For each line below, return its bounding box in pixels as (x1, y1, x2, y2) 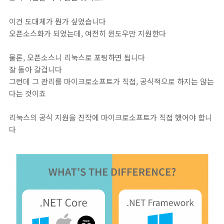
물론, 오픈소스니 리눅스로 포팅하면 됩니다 (9, 51, 145, 62)
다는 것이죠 (9, 87, 46, 98)
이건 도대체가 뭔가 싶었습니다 (9, 15, 106, 26)
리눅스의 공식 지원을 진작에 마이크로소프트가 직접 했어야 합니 (9, 111, 212, 122)
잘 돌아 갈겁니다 (9, 63, 62, 74)
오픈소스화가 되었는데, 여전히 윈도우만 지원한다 (9, 27, 166, 38)
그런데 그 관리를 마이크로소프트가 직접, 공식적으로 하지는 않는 (9, 75, 214, 86)
